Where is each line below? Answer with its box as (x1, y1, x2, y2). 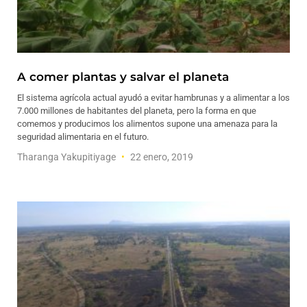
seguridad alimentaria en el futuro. (17, 132, 149, 142)
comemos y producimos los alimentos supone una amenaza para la (17, 119, 278, 129)
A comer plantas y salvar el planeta (17, 70, 229, 84)
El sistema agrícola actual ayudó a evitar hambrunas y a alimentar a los (17, 93, 290, 103)
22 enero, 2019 (128, 151, 193, 162)
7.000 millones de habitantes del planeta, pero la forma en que (17, 106, 256, 116)
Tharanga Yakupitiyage (17, 151, 118, 162)
